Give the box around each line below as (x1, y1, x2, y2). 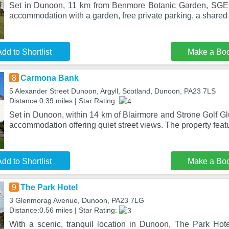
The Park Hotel (20, 183, 78, 192)
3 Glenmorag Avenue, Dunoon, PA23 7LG (9, 196, 144, 204)
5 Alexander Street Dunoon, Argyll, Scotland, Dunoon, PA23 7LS (9, 87, 216, 95)
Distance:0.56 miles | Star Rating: (9, 206, 119, 214)
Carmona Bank (20, 74, 79, 82)
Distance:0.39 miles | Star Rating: (9, 97, 119, 105)
